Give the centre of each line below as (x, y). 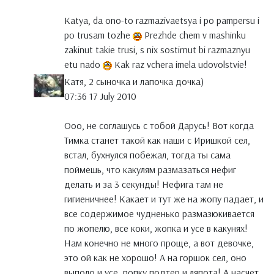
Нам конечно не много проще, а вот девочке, (159, 243)
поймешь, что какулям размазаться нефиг (150, 170)
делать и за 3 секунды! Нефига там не (144, 184)
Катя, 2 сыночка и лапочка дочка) (134, 82)
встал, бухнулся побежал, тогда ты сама (147, 155)
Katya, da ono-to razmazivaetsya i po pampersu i (162, 20)
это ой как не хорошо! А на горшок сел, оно (155, 258)
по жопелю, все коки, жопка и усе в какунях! (156, 228)
